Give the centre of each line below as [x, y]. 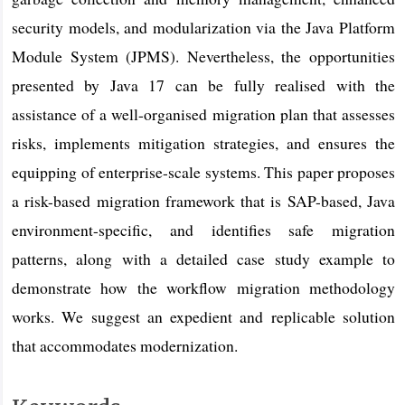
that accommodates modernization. [125, 345]
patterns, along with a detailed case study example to [203, 258]
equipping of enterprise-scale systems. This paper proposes [203, 171]
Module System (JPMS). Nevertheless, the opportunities [203, 56]
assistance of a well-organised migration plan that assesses [203, 113]
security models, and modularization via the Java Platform [203, 27]
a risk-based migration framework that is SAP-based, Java [203, 200]
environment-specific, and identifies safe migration [203, 229]
